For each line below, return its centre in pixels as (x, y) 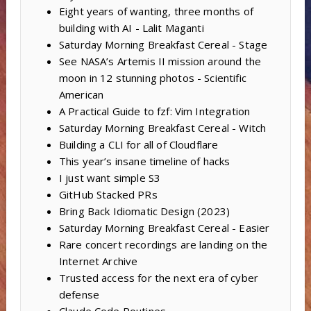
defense (79, 295)
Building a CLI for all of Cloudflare (138, 145)
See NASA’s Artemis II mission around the (160, 61)
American (81, 95)
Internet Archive (98, 261)
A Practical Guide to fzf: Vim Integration (154, 111)
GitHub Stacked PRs (108, 195)
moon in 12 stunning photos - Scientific (152, 78)
